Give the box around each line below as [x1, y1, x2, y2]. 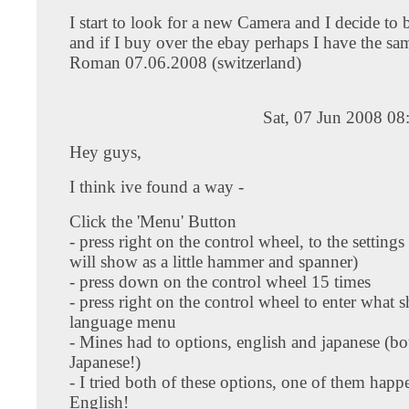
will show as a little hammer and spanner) [69, 251, 358, 271]
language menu [69, 311, 176, 331]
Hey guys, [69, 142, 142, 162]
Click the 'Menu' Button [69, 211, 236, 231]
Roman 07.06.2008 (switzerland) [69, 52, 301, 72]
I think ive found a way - [69, 176, 244, 196]
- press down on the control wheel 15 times [69, 271, 371, 291]
